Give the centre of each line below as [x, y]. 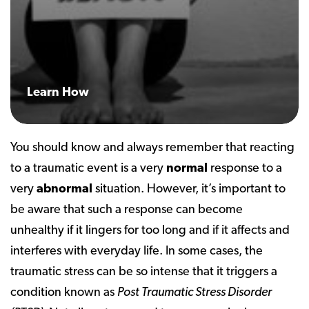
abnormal [64, 189]
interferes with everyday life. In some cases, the [137, 251]
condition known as [64, 293]
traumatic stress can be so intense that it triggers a [144, 272]
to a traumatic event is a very [88, 169]
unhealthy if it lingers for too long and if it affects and [150, 231]
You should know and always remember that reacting [152, 148]
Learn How [58, 93]
